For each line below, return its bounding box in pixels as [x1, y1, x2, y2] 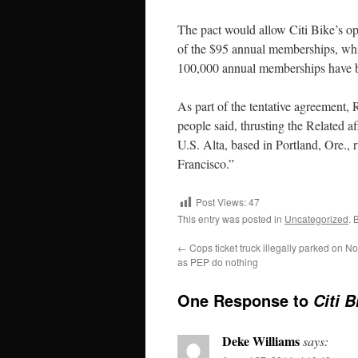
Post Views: [196, 195, 246, 209]
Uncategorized [284, 212, 348, 226]
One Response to [177, 288, 313, 312]
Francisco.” [177, 155, 234, 173]
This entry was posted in [177, 212, 284, 226]
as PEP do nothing [177, 255, 258, 269]
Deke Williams [222, 332, 300, 351]
